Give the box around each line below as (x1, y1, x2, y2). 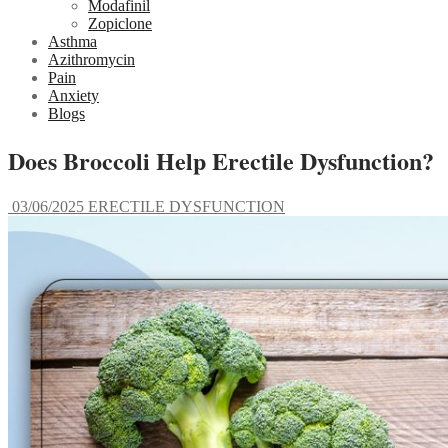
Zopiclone (88, 15, 152, 33)
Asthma (48, 33, 97, 51)
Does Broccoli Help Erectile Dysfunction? (8, 143, 434, 179)
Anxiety (48, 87, 99, 105)
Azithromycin (48, 51, 135, 69)
